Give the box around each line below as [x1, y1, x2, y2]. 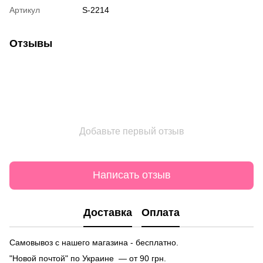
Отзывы [9, 37, 52, 49]
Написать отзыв [92, 169, 171, 181]
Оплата [141, 207, 180, 219]
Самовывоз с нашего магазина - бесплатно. [9, 237, 178, 247]
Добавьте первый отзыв [79, 126, 184, 136]
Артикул [9, 5, 40, 15]
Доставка [83, 207, 132, 219]
